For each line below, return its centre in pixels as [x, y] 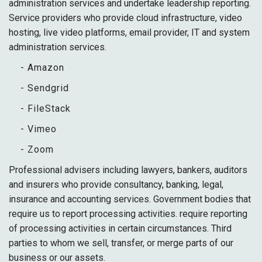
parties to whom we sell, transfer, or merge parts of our [121, 243]
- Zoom [37, 149]
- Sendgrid [45, 88]
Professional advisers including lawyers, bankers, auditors [128, 170]
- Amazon [42, 68]
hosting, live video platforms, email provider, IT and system [129, 32]
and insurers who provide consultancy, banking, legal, [116, 185]
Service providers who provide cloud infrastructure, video [125, 18]
